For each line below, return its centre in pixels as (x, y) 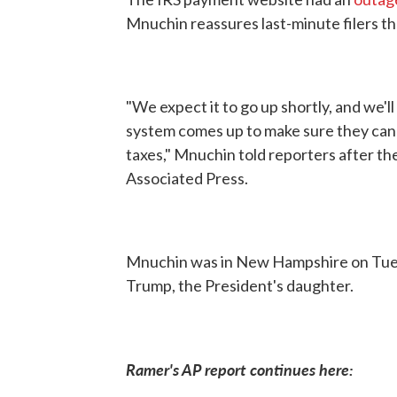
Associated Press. (187, 179)
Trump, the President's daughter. (240, 286)
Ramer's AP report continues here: (240, 370)
